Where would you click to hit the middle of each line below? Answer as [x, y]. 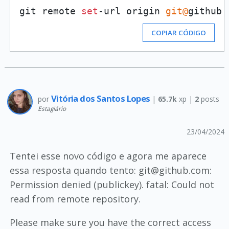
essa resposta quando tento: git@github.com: [110, 170]
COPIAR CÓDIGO [179, 32]
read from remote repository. [75, 199]
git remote [50, 11]
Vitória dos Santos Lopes [101, 99]
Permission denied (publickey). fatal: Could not [112, 184]
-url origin [132, 11]
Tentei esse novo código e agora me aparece [108, 156]
